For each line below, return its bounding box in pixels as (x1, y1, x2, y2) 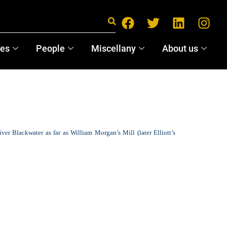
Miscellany (91, 43, 136, 54)
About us (162, 43, 198, 54)
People (35, 43, 65, 54)
